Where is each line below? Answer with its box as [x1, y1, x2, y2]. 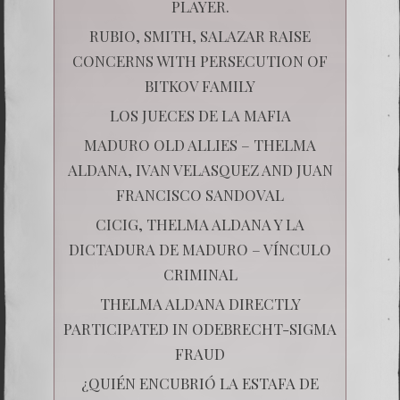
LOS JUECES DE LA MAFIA [109, 104, 291, 125]
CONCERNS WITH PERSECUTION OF [72, 50, 328, 71]
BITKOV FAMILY [145, 75, 255, 96]
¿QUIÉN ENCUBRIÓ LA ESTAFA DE [81, 372, 319, 393]
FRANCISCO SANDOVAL [116, 184, 284, 204]
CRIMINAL [162, 263, 237, 284]
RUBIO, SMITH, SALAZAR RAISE [89, 25, 311, 46]
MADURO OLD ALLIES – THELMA [84, 134, 316, 154]
